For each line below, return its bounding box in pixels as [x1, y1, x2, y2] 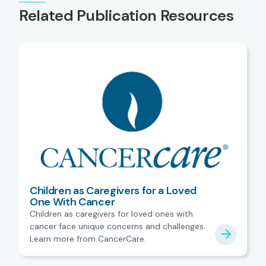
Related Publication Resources [19, 5, 234, 26]
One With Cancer [30, 194, 115, 209]
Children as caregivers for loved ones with [30, 208, 193, 219]
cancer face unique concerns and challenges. [30, 220, 205, 232]
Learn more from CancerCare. [30, 233, 146, 244]
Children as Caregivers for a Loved [30, 183, 197, 198]
